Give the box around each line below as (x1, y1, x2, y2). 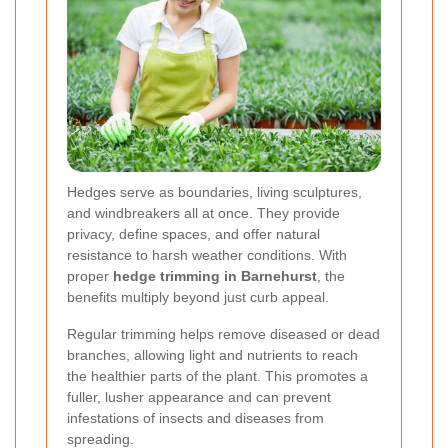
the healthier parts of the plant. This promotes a (67, 368, 368, 385)
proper (67, 268, 113, 285)
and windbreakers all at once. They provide (67, 205, 340, 222)
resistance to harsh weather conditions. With (67, 247, 347, 264)
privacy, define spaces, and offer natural (67, 226, 320, 243)
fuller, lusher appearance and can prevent (67, 389, 331, 406)
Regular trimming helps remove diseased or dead (67, 326, 380, 343)
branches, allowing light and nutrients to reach (67, 347, 358, 364)
